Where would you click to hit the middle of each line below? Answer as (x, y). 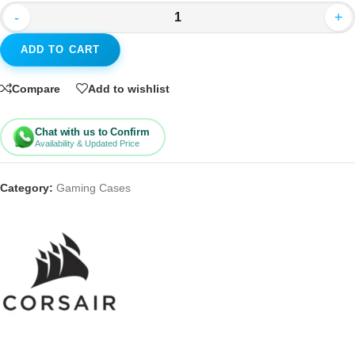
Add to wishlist (129, 88)
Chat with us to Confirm (92, 132)
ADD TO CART (60, 50)
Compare (36, 88)
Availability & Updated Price (87, 143)
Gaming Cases (94, 188)
